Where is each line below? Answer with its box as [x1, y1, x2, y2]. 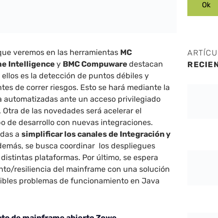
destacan [129, 59, 163, 69]
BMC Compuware [63, 59, 129, 69]
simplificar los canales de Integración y [21, 129, 171, 139]
